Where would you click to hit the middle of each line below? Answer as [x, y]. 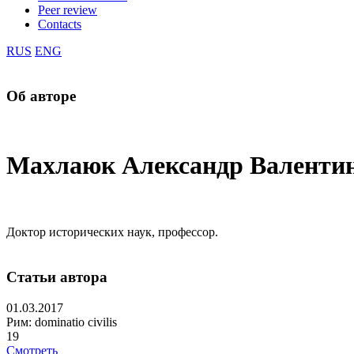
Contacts [60, 24]
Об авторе [41, 96]
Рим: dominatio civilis [62, 322]
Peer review [68, 10]
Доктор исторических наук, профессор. [112, 232]
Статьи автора [57, 277]
